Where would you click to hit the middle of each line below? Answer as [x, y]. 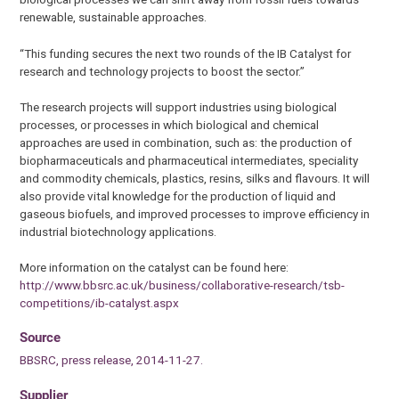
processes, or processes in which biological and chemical [170, 124]
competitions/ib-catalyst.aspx [100, 303]
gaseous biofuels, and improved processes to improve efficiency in [195, 213]
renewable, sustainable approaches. [114, 17]
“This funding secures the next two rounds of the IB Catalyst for [186, 53]
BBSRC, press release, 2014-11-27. [112, 360]
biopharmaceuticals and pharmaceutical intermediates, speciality [189, 160]
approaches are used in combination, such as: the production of [186, 142]
